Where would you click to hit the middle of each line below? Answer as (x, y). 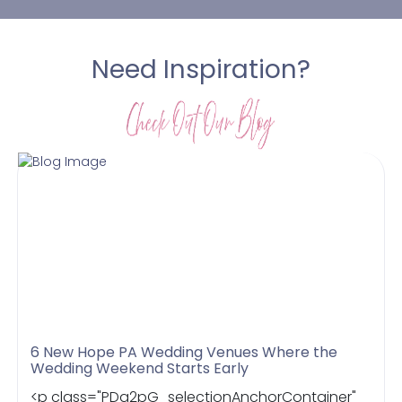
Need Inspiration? (201, 70)
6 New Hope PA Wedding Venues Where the (184, 352)
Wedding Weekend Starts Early (140, 368)
